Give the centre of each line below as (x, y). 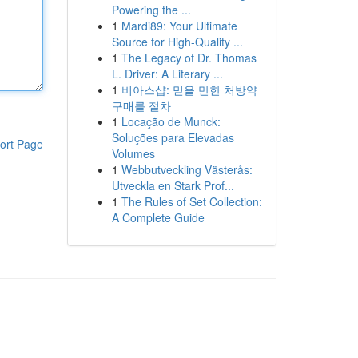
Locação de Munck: (171, 121)
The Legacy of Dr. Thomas (189, 58)
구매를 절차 (141, 105)
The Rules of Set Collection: (191, 201)
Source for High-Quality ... (177, 42)
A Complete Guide (158, 217)
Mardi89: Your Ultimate (179, 26)
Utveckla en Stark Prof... (173, 185)
